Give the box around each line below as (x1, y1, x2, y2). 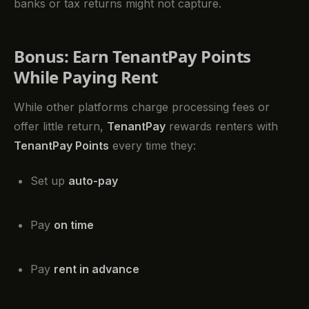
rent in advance (54, 261, 139, 276)
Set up (30, 173, 68, 188)
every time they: (109, 139, 196, 153)
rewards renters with (166, 119, 278, 134)
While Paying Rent (14, 65, 158, 88)
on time (54, 217, 94, 232)
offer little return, (14, 119, 107, 134)
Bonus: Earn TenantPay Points (14, 44, 251, 68)
